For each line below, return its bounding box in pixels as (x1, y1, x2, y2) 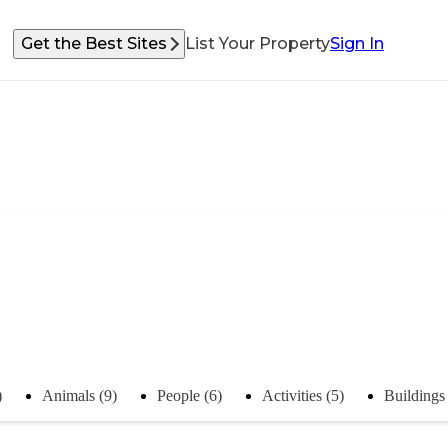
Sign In (330, 34, 384, 53)
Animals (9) (42, 386, 117, 404)
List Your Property (185, 34, 330, 53)
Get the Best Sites (21, 34, 167, 53)
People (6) (157, 386, 222, 404)
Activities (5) (262, 386, 344, 404)
